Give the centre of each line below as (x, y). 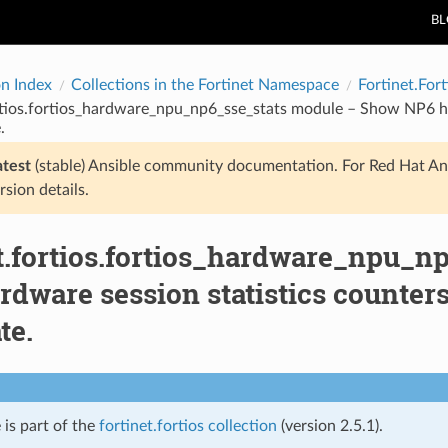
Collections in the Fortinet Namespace (204, 84)
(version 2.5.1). (329, 425)
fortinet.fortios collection (187, 425)
